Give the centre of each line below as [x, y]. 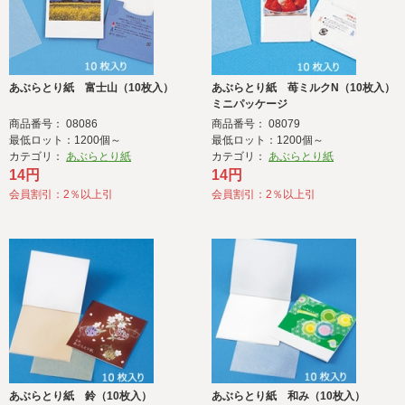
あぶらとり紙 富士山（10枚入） [91, 88]
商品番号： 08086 [53, 124]
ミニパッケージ [250, 104]
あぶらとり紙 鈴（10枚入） [80, 396]
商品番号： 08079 [256, 124]
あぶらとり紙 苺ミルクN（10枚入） [303, 88]
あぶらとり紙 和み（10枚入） [288, 396]
